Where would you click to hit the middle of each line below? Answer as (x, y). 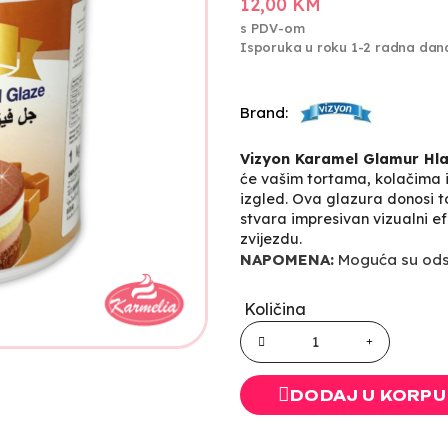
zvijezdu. (271, 238)
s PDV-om (272, 27)
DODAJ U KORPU (368, 395)
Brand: (264, 113)
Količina (275, 308)
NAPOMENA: (287, 259)
